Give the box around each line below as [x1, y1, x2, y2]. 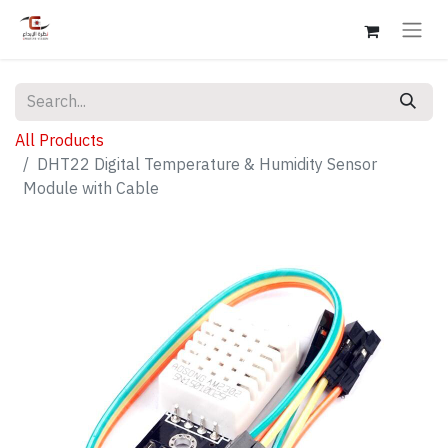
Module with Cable [23, 176, 159, 201]
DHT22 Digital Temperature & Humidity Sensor [37, 152, 377, 177]
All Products [15, 128, 104, 153]
